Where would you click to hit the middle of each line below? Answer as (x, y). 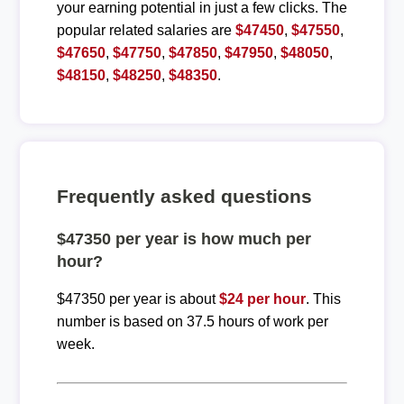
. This (323, 298)
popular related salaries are (146, 30)
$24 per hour (262, 298)
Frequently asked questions (184, 196)
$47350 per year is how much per (184, 239)
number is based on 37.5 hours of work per (192, 321)
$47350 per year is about (138, 298)
